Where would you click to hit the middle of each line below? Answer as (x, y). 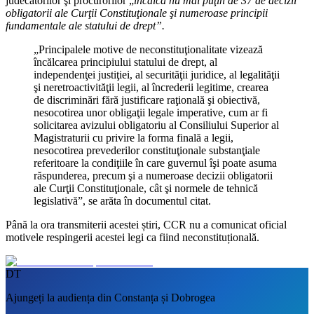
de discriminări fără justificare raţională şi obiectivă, (147, 100)
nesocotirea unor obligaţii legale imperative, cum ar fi (151, 112)
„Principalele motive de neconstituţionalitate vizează (148, 49)
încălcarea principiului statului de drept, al (125, 62)
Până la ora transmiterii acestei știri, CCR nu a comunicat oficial (146, 224)
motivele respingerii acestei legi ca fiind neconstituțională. (132, 237)
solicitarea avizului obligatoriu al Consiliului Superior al (156, 125)
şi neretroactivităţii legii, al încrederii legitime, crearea (151, 87)
